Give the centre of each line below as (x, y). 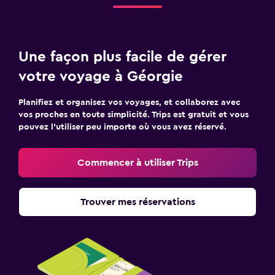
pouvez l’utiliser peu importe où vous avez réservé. (122, 127)
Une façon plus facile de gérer (122, 57)
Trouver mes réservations (137, 202)
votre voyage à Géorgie (101, 77)
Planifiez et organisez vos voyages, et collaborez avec (130, 103)
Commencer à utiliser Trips (137, 163)
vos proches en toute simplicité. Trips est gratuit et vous (134, 115)
